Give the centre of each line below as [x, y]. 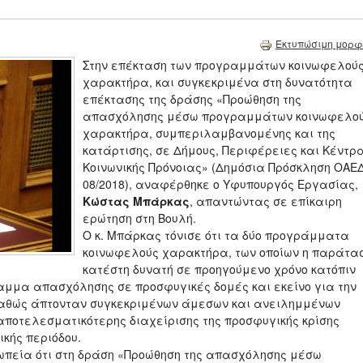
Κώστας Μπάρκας [136, 201]
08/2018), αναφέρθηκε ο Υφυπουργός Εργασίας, [220, 184]
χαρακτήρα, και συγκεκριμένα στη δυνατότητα [218, 82]
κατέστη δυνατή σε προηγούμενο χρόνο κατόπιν [219, 269]
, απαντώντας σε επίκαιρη [266, 201]
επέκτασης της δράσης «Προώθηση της [192, 99]
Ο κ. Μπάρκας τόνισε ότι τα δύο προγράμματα [216, 235]
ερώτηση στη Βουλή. [139, 218]
